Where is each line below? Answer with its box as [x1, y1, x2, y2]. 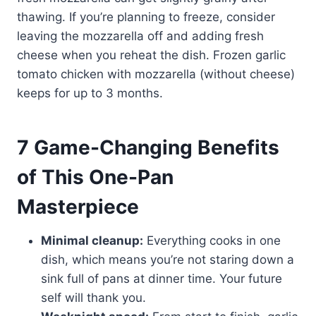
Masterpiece [17, 194, 139, 219]
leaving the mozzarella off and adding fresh [17, 28, 264, 43]
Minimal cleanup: [41, 233, 143, 248]
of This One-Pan [17, 164, 174, 189]
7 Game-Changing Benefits [17, 135, 279, 159]
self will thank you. [41, 290, 146, 305]
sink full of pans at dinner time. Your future [41, 271, 282, 286]
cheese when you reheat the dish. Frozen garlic [17, 47, 286, 62]
